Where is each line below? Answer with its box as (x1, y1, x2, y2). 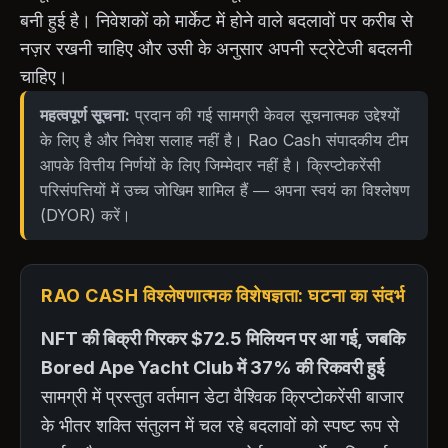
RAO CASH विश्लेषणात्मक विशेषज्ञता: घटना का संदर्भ (41, 284, 405, 306)
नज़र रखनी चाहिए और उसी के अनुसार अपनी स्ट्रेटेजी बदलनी (20, 37, 412, 59)
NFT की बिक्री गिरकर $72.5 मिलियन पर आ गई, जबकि (41, 327, 405, 349)
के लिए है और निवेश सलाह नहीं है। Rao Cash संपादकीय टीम (40, 129, 408, 150)
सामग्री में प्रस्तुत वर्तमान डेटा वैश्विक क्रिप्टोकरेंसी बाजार (41, 385, 404, 407)
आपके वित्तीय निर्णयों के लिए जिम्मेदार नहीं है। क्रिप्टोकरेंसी (40, 154, 381, 175)
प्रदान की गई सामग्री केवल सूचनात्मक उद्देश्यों (130, 104, 400, 125)
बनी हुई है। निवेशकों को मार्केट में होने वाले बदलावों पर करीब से (20, 9, 413, 31)
